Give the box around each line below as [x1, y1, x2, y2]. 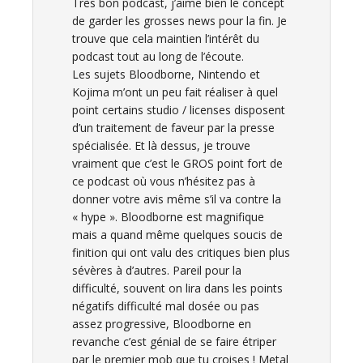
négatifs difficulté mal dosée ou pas [72, 298, 259, 314]
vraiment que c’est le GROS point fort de [72, 156, 283, 171]
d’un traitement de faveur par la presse [72, 120, 275, 135]
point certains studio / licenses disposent [72, 102, 285, 117]
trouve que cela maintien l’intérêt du [72, 31, 259, 46]
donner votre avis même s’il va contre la [72, 191, 281, 207]
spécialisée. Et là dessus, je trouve [72, 138, 250, 153]
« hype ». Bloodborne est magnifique [72, 209, 264, 224]
